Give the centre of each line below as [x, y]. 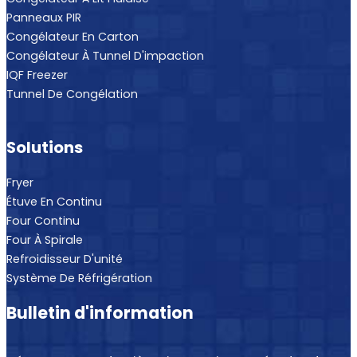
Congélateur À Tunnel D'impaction [105, 55]
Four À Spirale [45, 239]
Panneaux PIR [44, 17]
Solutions [45, 148]
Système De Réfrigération [79, 278]
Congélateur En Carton [73, 36]
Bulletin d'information [100, 313]
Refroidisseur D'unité [65, 259]
